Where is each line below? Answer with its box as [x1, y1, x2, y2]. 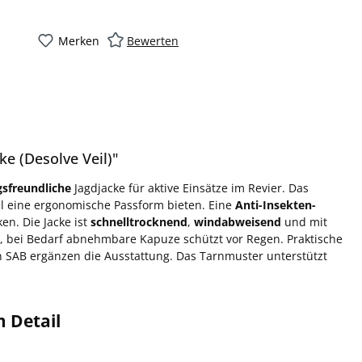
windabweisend [194, 213, 281, 229]
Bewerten [127, 32, 179, 48]
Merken [58, 32, 99, 48]
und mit [281, 213, 327, 229]
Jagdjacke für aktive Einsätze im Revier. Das [71, 179, 309, 196]
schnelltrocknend [90, 213, 187, 229]
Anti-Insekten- [235, 196, 316, 213]
